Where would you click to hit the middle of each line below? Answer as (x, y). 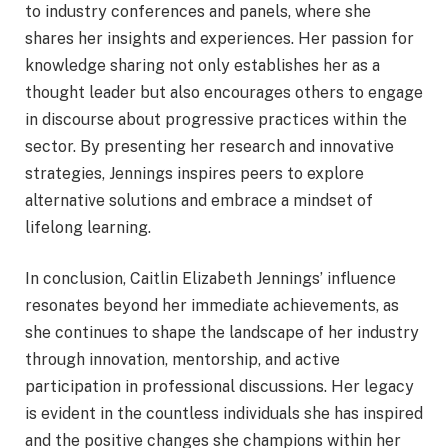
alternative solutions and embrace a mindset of (199, 200)
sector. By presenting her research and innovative (209, 146)
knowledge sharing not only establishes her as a (202, 65)
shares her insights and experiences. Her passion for (219, 38)
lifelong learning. (88, 227)
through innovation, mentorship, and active (182, 360)
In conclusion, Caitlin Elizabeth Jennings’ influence (210, 279)
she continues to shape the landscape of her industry (222, 333)
